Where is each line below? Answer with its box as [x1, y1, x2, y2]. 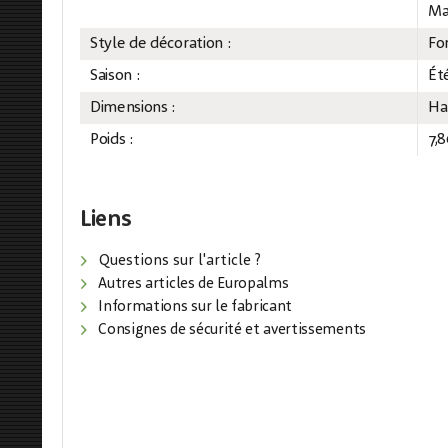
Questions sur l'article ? [95, 254, 261, 269]
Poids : [90, 132, 133, 148]
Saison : [90, 68, 140, 84]
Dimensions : [90, 100, 176, 116]
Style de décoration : [90, 36, 231, 52]
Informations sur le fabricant [94, 300, 293, 315]
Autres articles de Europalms [94, 277, 289, 292]
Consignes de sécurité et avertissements [94, 323, 366, 338]
